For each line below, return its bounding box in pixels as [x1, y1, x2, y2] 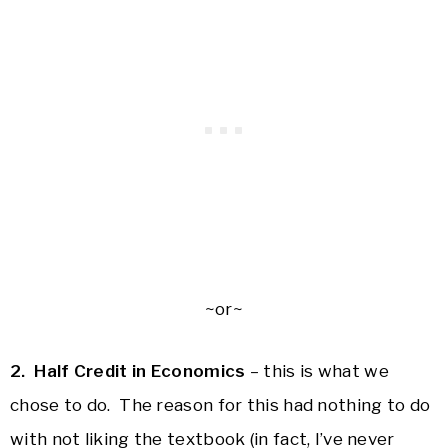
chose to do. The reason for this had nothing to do [10, 395, 431, 416]
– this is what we [245, 361, 389, 382]
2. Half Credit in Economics [10, 361, 246, 382]
